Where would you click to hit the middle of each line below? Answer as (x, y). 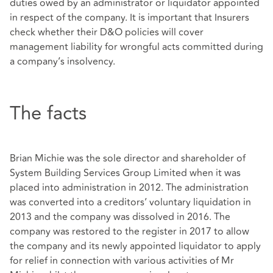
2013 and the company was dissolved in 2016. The (120, 217)
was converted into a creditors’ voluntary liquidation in (130, 202)
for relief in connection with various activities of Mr (122, 261)
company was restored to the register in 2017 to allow (129, 231)
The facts (48, 114)
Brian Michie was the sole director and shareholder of (128, 158)
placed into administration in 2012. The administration (129, 187)
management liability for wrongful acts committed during (136, 47)
